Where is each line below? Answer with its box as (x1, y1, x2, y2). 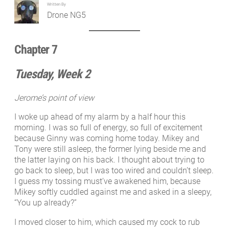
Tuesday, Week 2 (14, 67, 90, 82)
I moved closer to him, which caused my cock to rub (14, 217, 200, 227)
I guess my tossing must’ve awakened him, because (14, 176, 200, 187)
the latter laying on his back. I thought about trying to (14, 155, 204, 165)
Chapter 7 (14, 42, 57, 57)
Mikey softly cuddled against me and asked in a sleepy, (14, 187, 212, 197)
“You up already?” (14, 198, 77, 208)
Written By (47, 1, 66, 7)
